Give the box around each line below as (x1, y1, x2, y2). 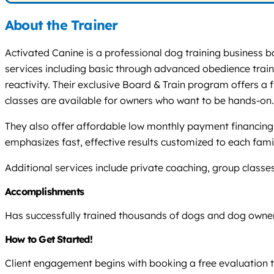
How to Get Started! (5, 232, 92, 245)
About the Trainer (5, 16, 118, 34)
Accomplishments (5, 185, 84, 198)
